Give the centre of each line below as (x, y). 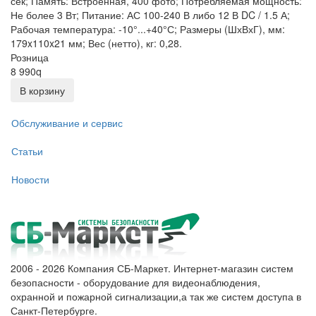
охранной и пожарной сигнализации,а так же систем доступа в (156, 297)
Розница (30, 57)
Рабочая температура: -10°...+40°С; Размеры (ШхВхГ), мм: (148, 29)
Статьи (27, 151)
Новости (30, 179)
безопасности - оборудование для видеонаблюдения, (135, 282)
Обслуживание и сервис (67, 122)
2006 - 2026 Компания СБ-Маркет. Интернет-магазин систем (152, 268)
